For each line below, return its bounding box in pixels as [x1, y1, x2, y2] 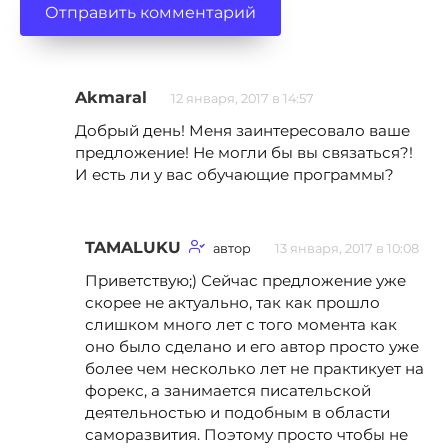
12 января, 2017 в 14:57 [171, 90, 314, 106]
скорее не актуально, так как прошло [85, 293, 380, 313]
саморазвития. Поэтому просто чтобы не [85, 425, 408, 445]
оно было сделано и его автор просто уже [85, 337, 419, 357]
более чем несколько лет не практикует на [85, 359, 424, 379]
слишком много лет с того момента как [85, 315, 397, 335]
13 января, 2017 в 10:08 [275, 241, 419, 257]
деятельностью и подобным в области [85, 403, 390, 423]
